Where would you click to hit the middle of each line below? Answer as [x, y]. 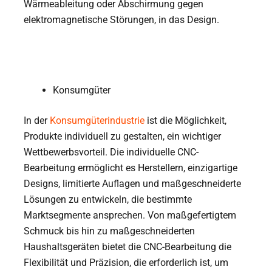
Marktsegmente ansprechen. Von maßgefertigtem [130, 215]
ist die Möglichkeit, [186, 120]
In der [37, 120]
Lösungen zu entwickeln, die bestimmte [108, 199]
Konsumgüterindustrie [97, 120]
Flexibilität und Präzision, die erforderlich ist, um [126, 262]
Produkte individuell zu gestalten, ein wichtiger [123, 136]
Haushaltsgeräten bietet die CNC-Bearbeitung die [128, 246]
